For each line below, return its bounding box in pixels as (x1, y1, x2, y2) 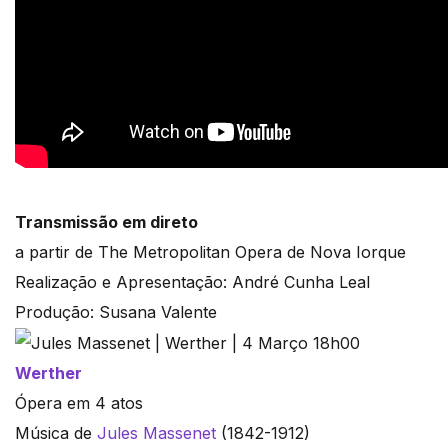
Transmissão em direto (15, 211, 198, 232)
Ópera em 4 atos (15, 393, 143, 414)
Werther (15, 363, 82, 384)
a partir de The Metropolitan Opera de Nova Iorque (15, 241, 406, 262)
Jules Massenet (97, 423, 216, 444)
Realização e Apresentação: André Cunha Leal (15, 271, 370, 292)
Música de (15, 423, 97, 444)
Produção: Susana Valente (15, 301, 217, 322)
